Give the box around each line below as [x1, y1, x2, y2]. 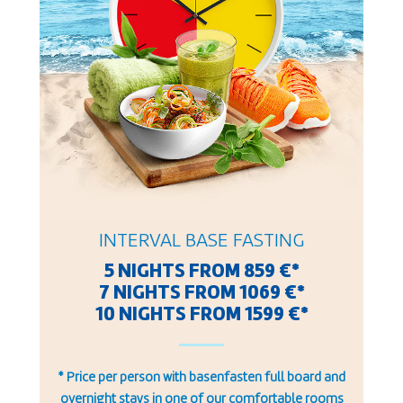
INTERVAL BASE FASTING [99, 230, 304, 251]
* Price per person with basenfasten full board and [58, 371, 345, 385]
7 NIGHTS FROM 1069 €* [98, 282, 305, 303]
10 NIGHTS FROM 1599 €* [94, 304, 309, 325]
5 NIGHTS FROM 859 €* [103, 261, 300, 282]
